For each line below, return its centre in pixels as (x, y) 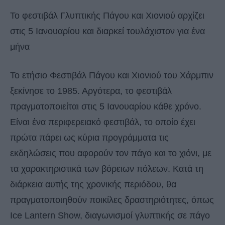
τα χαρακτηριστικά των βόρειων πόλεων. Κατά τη (107, 168)
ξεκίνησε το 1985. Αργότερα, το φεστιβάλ (91, 91)
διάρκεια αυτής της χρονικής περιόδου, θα (93, 184)
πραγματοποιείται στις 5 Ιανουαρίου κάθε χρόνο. (106, 106)
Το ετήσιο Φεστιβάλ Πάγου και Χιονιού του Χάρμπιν (112, 75)
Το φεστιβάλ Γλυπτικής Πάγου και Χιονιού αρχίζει (107, 15)
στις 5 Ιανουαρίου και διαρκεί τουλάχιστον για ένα (107, 31)
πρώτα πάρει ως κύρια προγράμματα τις (89, 137)
